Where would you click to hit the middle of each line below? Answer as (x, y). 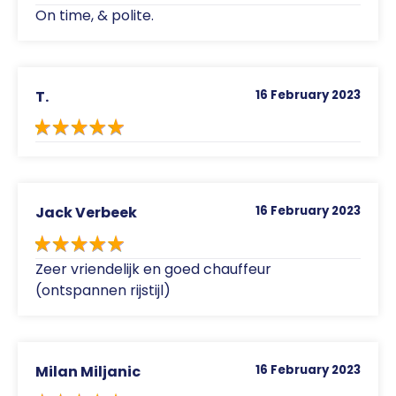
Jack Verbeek (86, 213)
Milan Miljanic (88, 371)
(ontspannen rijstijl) (103, 290)
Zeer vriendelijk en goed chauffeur (153, 269)
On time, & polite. (95, 15)
